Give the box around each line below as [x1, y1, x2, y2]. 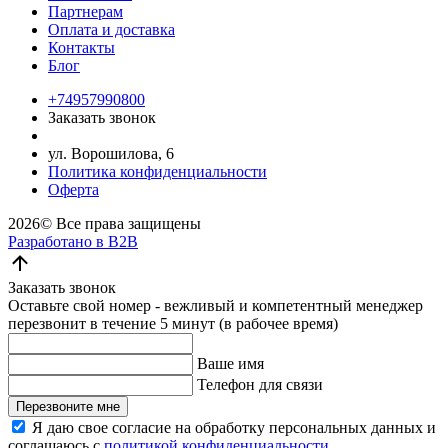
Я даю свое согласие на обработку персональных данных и [32, 419, 436, 437]
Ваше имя [197, 355, 264, 373]
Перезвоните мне [16, 399, 120, 415]
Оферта [48, 181, 99, 199]
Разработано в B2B [8, 233, 138, 251]
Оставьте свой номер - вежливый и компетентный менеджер [8, 297, 423, 315]
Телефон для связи [197, 376, 323, 394]
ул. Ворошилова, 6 [48, 145, 174, 163]
